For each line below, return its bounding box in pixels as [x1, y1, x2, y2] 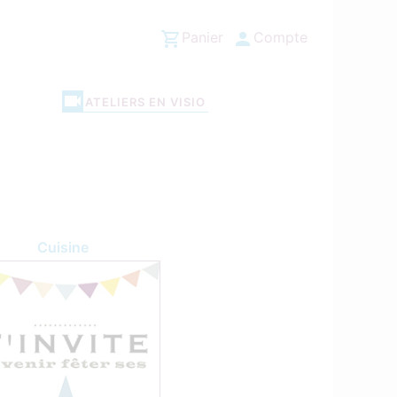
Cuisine [36, 237, 89, 256]
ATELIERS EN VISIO [85, 95, 206, 109]
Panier [182, 28, 223, 47]
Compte [253, 28, 307, 47]
